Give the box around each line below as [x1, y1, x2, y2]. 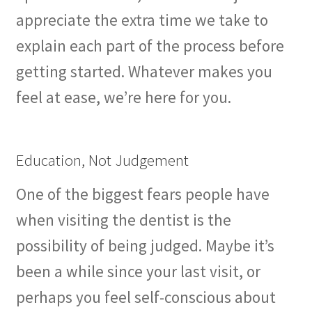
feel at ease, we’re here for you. [15, 87, 231, 108]
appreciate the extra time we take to [15, 10, 268, 31]
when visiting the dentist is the [15, 210, 231, 231]
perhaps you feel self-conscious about [15, 287, 276, 308]
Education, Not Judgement [15, 149, 189, 170]
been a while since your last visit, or [15, 261, 260, 282]
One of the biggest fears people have [15, 184, 270, 205]
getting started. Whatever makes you [15, 61, 272, 82]
